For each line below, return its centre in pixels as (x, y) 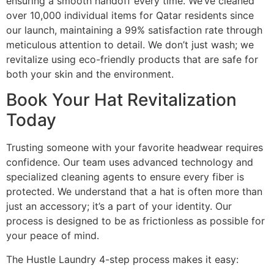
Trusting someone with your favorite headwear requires (135, 148)
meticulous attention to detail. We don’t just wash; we (130, 44)
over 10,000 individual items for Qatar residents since (130, 15)
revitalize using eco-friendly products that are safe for (132, 59)
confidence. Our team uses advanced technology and (130, 162)
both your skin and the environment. (90, 74)
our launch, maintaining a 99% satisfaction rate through (134, 30)
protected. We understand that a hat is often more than (134, 192)
